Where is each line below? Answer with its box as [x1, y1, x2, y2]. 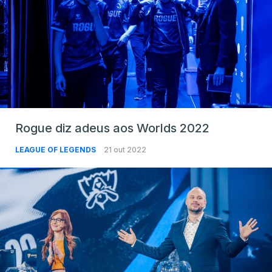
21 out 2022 [104, 144, 146, 154]
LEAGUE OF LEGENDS [15, 144, 98, 154]
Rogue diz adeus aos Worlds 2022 [15, 120, 209, 135]
